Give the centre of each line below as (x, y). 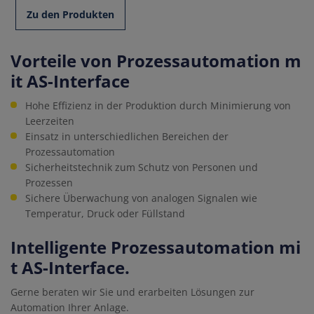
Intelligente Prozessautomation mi (156, 247)
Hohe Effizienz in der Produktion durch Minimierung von (158, 106)
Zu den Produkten (70, 15)
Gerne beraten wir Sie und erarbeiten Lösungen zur (132, 292)
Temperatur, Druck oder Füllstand (105, 214)
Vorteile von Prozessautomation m (156, 61)
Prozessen (49, 183)
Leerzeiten (50, 121)
